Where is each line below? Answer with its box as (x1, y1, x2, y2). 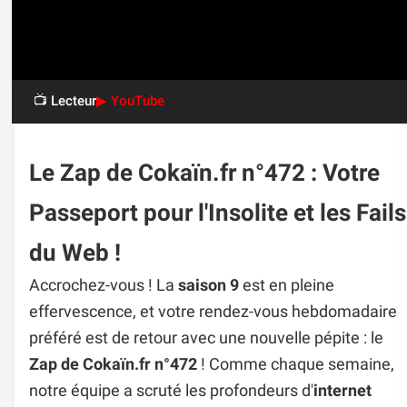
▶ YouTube (95, 93, 164, 110)
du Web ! (29, 238, 121, 266)
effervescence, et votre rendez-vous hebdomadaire (29, 302, 397, 321)
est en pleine (239, 275, 334, 294)
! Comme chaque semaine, (197, 354, 394, 373)
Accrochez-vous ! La (29, 275, 178, 294)
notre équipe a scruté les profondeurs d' (29, 381, 313, 400)
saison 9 (178, 275, 239, 294)
